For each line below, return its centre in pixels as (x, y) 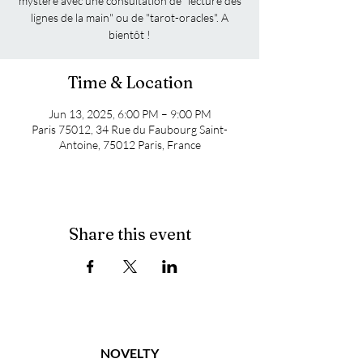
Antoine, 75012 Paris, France (130, 145)
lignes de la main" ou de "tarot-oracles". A (130, 18)
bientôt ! (130, 35)
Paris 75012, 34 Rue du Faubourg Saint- (130, 130)
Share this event (130, 234)
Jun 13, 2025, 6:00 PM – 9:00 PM (130, 114)
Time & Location (130, 83)
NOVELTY (130, 353)
